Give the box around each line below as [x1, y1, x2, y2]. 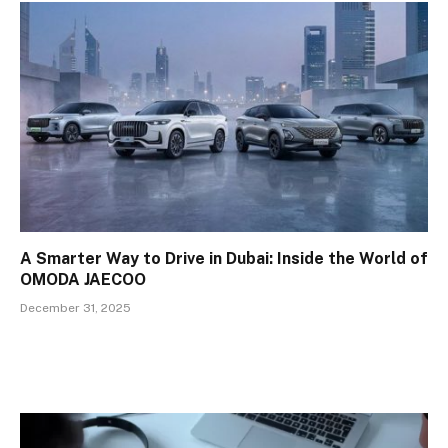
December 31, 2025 [20, 300, 131, 315]
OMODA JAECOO [20, 269, 146, 289]
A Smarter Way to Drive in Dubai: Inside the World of [20, 248, 428, 268]
